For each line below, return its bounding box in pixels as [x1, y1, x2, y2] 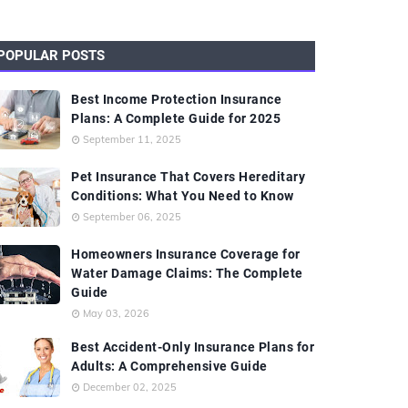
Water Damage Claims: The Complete [71, 266, 303, 280]
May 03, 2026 [83, 307, 149, 320]
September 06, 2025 [83, 210, 181, 223]
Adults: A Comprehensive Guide [71, 359, 268, 373]
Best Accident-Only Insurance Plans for [71, 340, 314, 354]
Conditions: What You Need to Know [71, 189, 294, 203]
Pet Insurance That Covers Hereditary [71, 169, 305, 184]
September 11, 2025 [83, 133, 181, 146]
